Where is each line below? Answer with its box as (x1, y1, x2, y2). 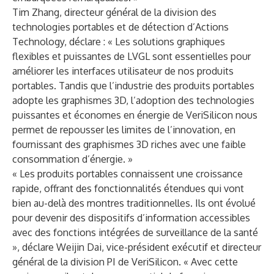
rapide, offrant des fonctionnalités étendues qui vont (12, 182, 244, 194)
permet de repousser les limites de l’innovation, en (12, 124, 235, 136)
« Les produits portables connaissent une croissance (12, 168, 243, 180)
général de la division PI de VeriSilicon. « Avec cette (12, 256, 238, 268)
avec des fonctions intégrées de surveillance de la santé (12, 226, 258, 239)
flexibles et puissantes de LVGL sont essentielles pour (12, 50, 251, 62)
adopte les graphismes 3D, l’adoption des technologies (12, 94, 254, 106)
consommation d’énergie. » (12, 153, 133, 165)
